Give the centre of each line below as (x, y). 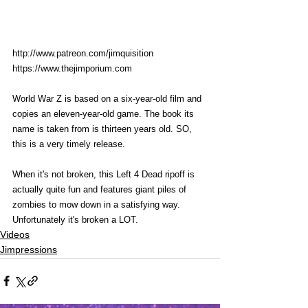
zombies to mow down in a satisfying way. (98, 204)
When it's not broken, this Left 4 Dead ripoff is (105, 174)
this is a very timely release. (70, 144)
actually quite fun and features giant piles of (101, 189)
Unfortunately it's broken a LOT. (77, 219)
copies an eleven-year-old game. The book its (104, 113)
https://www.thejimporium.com (72, 68)
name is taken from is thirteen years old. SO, (103, 129)
